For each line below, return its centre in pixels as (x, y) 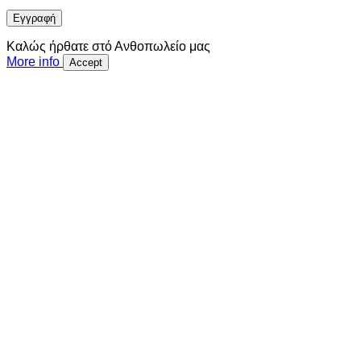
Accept (86, 63)
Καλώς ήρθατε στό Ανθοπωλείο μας (108, 47)
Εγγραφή (34, 19)
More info (33, 62)
